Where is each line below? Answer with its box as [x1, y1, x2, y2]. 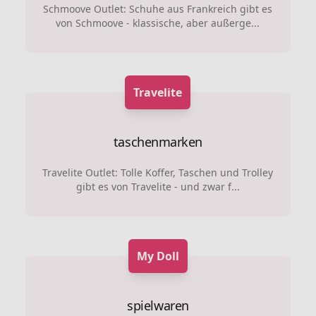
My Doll [136, 248, 179, 264]
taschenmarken [113, 133, 203, 150]
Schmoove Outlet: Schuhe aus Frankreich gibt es [43, 1, 273, 16]
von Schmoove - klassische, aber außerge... [56, 16, 260, 30]
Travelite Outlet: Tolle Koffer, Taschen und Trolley [42, 165, 274, 179]
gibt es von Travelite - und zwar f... [75, 179, 240, 193]
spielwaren [127, 296, 189, 314]
